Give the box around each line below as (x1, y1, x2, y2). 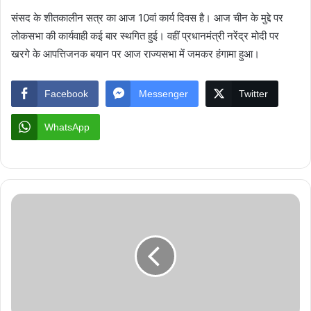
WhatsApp (44, 121, 90, 133)
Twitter (239, 88, 268, 100)
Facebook (44, 88, 88, 100)
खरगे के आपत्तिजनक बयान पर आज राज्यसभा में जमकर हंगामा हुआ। (11, 47, 260, 61)
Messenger (139, 88, 188, 100)
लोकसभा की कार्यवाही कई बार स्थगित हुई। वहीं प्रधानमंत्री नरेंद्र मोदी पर (11, 29, 279, 43)
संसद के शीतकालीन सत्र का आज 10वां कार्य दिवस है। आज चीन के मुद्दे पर (11, 11, 283, 25)
